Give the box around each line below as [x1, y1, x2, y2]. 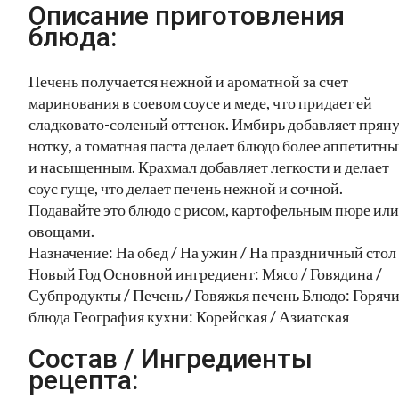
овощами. [28, 220, 94, 240]
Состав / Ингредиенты [28, 343, 313, 375]
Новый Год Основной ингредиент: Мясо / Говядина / [28, 263, 382, 283]
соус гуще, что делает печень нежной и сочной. [28, 177, 343, 198]
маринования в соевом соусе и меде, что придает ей [28, 92, 372, 112]
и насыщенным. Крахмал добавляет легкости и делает [28, 156, 389, 176]
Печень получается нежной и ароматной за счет [28, 70, 348, 91]
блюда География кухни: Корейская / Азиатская [28, 305, 349, 326]
